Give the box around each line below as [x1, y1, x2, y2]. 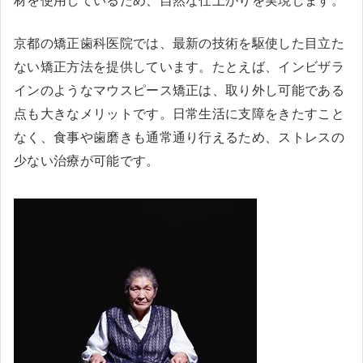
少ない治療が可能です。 [14, 152, 160, 169]
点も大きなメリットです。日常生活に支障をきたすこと [14, 105, 344, 122]
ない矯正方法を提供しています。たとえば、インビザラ [14, 58, 345, 75]
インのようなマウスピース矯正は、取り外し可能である [14, 82, 345, 98]
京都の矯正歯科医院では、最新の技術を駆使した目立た [14, 35, 345, 51]
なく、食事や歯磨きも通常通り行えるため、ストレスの [14, 129, 344, 145]
